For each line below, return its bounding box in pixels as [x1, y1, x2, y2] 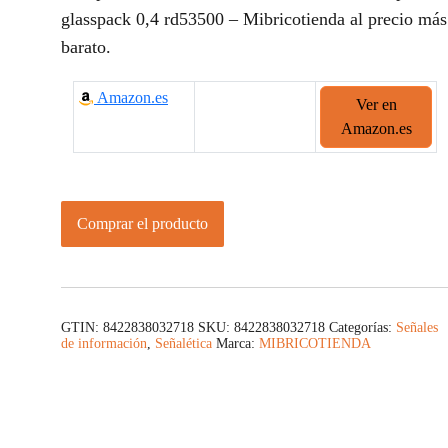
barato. [61, 37, 111, 57]
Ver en [355, 96, 397, 113]
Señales [396, 320, 438, 336]
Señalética [155, 336, 212, 352]
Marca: [216, 336, 259, 352]
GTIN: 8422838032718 [61, 320, 194, 336]
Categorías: [329, 320, 396, 336]
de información [61, 336, 147, 352]
